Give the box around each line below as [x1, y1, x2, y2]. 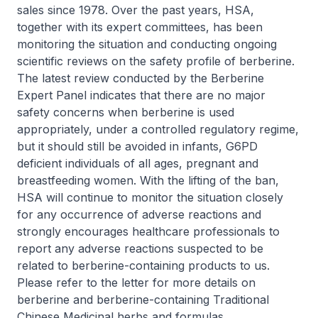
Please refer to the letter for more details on [17, 275, 256, 290]
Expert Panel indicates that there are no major [17, 88, 265, 102]
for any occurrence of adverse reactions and [17, 207, 261, 221]
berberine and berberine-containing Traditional [17, 292, 269, 307]
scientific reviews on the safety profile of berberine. [17, 54, 295, 68]
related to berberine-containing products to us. [17, 258, 270, 273]
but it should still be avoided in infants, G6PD [17, 139, 258, 153]
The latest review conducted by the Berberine [17, 71, 264, 85]
